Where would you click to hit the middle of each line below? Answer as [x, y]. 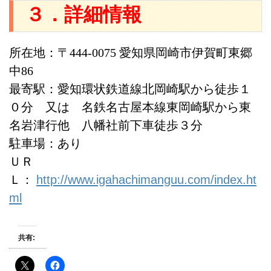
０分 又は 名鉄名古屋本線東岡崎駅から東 [130, 107]
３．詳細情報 [83, 15]
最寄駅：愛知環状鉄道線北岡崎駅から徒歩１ [130, 89]
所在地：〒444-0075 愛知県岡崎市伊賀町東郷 [131, 53]
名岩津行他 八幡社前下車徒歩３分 [106, 126]
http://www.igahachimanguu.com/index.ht [146, 180]
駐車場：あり [45, 144]
